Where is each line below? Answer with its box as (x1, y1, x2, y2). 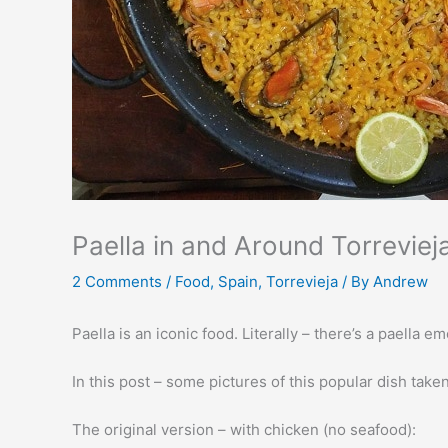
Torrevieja (266, 272, 338, 291)
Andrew (373, 272, 428, 291)
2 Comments (72, 272, 162, 291)
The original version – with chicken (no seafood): (72, 420, 416, 439)
